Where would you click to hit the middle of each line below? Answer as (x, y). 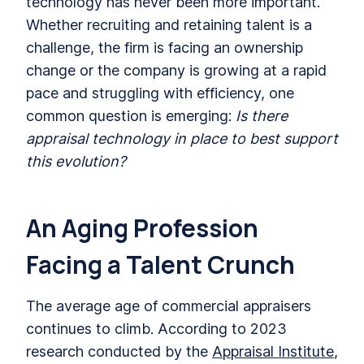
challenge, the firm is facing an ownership (165, 47)
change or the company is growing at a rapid (176, 70)
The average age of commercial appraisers (169, 305)
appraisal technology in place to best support (182, 138)
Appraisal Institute (273, 351)
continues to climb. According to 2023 (156, 328)
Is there (262, 115)
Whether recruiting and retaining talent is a (169, 24)
